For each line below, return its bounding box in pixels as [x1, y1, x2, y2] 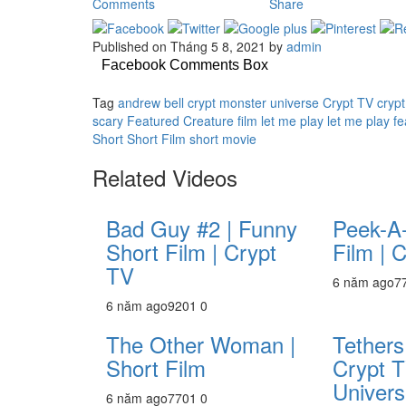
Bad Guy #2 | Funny [106, 212, 297, 245]
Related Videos [92, 161, 237, 194]
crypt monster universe [188, 93, 319, 112]
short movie [189, 130, 256, 149]
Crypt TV [323, 93, 373, 112]
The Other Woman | [106, 328, 295, 361]
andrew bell [118, 93, 184, 112]
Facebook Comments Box [101, 57, 268, 73]
